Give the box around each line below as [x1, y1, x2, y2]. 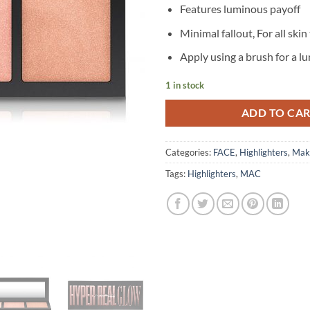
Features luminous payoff [179, 1, 300, 15]
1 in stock [165, 79, 204, 91]
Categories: [165, 146, 213, 158]
